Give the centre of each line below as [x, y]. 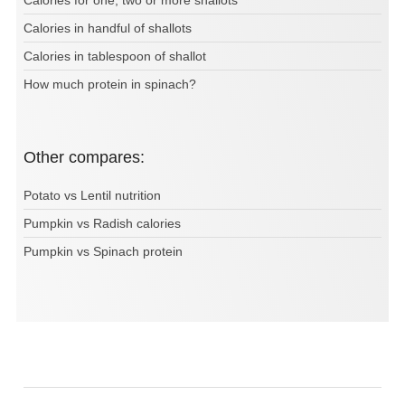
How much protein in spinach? [110, 85]
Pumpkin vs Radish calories [102, 224]
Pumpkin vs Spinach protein [103, 252]
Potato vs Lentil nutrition [92, 196]
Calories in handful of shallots [108, 28]
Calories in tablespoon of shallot [115, 57]
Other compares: [90, 158]
